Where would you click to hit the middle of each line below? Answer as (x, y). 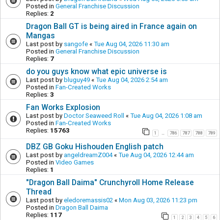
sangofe (76, 44)
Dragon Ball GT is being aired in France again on (111, 26)
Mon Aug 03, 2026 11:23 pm (158, 200)
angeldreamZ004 (88, 155)
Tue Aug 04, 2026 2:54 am (132, 80)
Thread (39, 192)
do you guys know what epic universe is (96, 71)
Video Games (75, 162)
